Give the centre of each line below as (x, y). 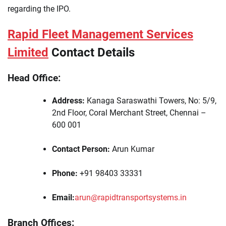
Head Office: (34, 78)
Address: (68, 101)
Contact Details (92, 52)
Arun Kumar (132, 149)
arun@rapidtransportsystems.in (131, 198)
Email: (63, 198)
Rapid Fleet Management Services (100, 34)
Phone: (65, 174)
